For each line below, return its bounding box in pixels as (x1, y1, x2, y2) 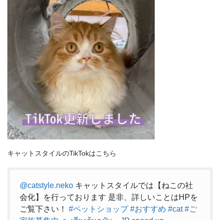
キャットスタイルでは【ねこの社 (73, 181, 193, 190)
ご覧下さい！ (20, 204, 69, 213)
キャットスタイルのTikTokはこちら (7, 149, 116, 157)
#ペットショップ (69, 204, 128, 213)
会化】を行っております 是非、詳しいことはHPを (20, 192, 198, 201)
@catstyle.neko (20, 181, 73, 190)
